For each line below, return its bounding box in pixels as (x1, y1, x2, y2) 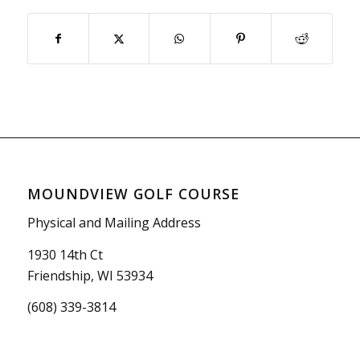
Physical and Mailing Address (27, 214, 201, 232)
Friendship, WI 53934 (27, 266, 153, 284)
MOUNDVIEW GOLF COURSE (27, 183, 239, 203)
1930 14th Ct (27, 245, 103, 264)
